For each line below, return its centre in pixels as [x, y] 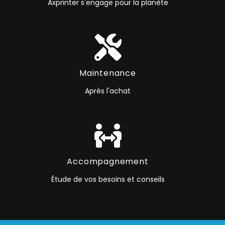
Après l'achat [108, 91]
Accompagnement [108, 162]
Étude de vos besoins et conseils [108, 180]
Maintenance [108, 73]
